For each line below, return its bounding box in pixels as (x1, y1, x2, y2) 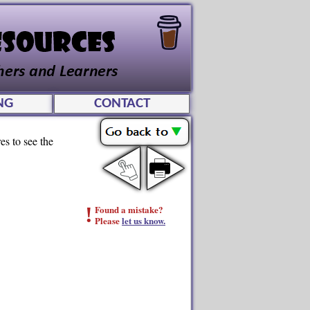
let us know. (122, 214, 165, 227)
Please (95, 214, 122, 227)
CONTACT (93, 96, 150, 111)
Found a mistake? (95, 203, 163, 216)
